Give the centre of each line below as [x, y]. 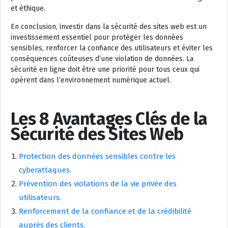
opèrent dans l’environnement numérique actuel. [91, 80]
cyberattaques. [45, 170]
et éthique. [28, 9]
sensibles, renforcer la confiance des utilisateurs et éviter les [112, 48]
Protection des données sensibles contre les [97, 156]
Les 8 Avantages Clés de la [109, 119]
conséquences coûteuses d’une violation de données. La [102, 59]
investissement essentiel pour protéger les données [97, 38]
